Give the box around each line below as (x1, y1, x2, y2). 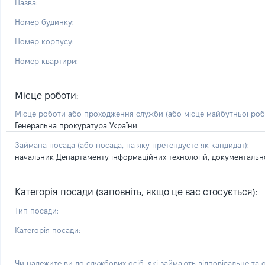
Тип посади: (15, 206, 59, 215)
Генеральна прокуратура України (15, 121, 137, 130)
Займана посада (15, 141, 77, 149)
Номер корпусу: (15, 37, 74, 46)
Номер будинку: (15, 18, 74, 26)
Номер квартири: (15, 57, 78, 65)
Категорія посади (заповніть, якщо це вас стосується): (15, 187, 257, 197)
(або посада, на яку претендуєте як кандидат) (77, 141, 247, 149)
